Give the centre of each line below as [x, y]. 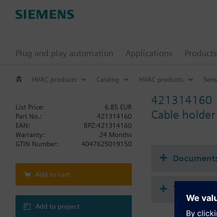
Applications [149, 53]
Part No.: [29, 116]
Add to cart [53, 174]
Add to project [57, 206]
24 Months [116, 134]
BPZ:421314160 [108, 125]
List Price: [30, 107]
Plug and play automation [64, 53]
